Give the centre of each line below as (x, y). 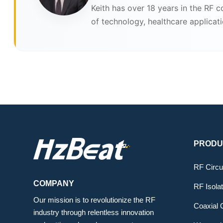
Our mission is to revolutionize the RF (95, 200)
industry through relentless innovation (94, 212)
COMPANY (54, 183)
